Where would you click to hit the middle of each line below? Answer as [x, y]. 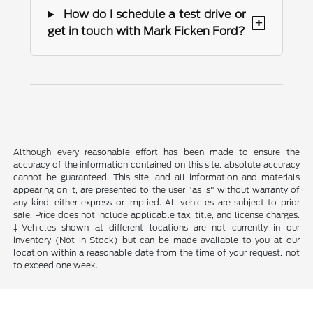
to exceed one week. [56, 265]
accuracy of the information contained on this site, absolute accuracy [156, 164]
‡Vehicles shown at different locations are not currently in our [156, 227]
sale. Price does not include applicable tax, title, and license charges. [156, 214]
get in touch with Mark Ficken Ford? [147, 31]
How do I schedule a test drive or [153, 15]
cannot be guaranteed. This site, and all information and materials [156, 177]
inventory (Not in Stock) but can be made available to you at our [156, 240]
